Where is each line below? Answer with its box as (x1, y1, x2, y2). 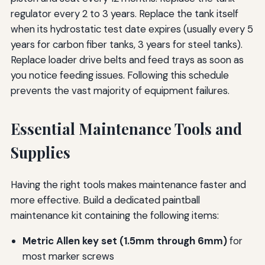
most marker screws (22, 249, 114, 263)
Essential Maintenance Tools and (10, 119, 242, 139)
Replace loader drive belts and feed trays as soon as (10, 53, 244, 67)
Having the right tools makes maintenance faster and (10, 178, 246, 192)
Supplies (10, 143, 70, 163)
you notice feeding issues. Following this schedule (10, 69, 229, 82)
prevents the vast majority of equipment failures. (10, 84, 230, 98)
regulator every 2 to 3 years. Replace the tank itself (10, 7, 238, 21)
